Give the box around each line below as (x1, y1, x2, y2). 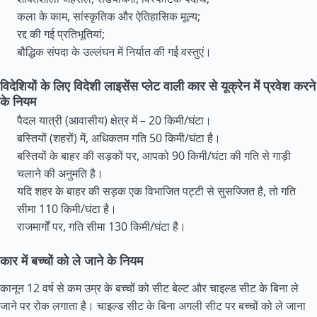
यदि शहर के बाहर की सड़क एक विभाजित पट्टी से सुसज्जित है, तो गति (17, 183, 296, 199)
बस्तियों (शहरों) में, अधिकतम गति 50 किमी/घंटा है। (17, 130, 221, 146)
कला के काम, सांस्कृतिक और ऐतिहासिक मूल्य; (17, 8, 200, 24)
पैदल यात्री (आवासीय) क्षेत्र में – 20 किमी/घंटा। (17, 113, 212, 128)
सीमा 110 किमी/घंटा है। (17, 201, 117, 217)
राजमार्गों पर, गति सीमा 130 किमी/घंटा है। (17, 219, 186, 234)
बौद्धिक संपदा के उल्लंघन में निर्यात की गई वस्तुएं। (17, 44, 212, 59)
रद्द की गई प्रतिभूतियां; (17, 26, 105, 42)
